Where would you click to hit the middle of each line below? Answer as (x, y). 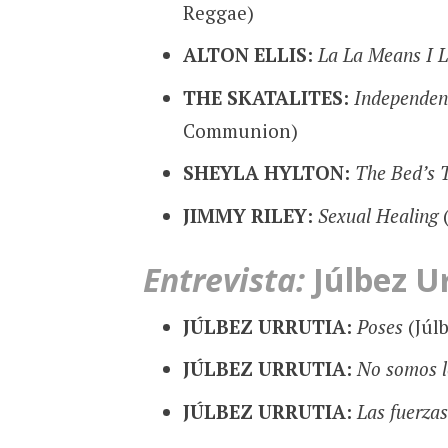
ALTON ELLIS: (250, 55)
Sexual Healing (377, 215)
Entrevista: (223, 280)
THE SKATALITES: (268, 97)
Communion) (240, 130)
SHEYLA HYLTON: (268, 173)
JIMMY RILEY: (250, 215)
